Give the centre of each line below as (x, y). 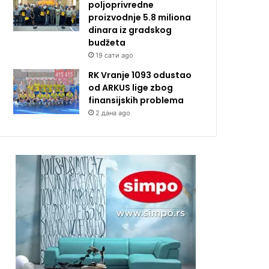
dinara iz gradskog (130, 30)
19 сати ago (115, 55)
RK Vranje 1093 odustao (140, 75)
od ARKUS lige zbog (131, 87)
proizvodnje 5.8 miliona (140, 17)
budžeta (107, 42)
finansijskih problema (136, 100)
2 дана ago (113, 113)
